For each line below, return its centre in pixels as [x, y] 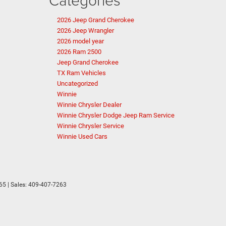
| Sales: [17, 185]
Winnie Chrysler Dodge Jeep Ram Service [116, 115]
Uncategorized [77, 83]
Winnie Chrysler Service [91, 126]
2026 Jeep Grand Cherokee [96, 20]
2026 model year [80, 41]
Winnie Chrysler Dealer [89, 105]
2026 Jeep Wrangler [86, 31]
